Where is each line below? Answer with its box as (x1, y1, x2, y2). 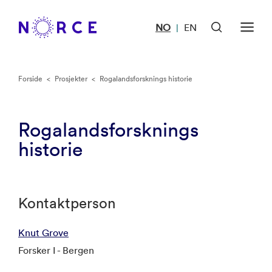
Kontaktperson (18, 194, 115, 212)
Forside (18, 73, 42, 84)
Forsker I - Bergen (18, 243, 94, 256)
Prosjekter (55, 73, 87, 84)
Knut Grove (18, 226, 69, 239)
